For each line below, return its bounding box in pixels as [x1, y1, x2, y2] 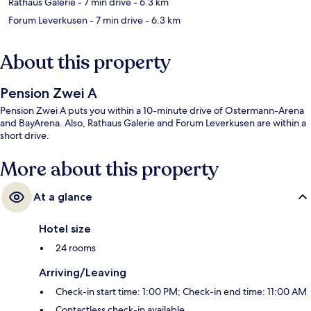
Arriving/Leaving [39, 266, 126, 280]
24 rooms [56, 242, 96, 255]
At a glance [33, 190, 92, 204]
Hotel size [39, 222, 91, 236]
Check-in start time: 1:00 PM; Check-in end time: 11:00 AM [56, 285, 307, 299]
